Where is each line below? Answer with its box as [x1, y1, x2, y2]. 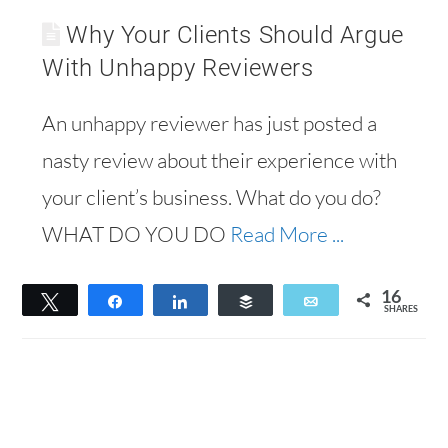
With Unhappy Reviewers [42, 54, 314, 82]
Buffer [266, 292, 307, 309]
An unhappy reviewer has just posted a [42, 110, 378, 136]
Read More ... [230, 221, 345, 247]
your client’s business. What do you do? [42, 184, 382, 210]
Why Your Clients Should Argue [66, 21, 404, 49]
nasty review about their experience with [42, 147, 398, 173]
